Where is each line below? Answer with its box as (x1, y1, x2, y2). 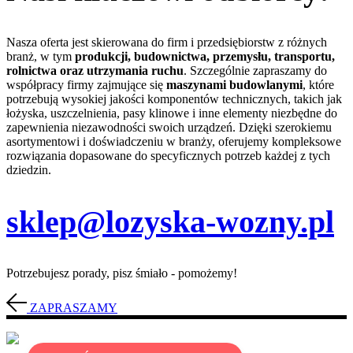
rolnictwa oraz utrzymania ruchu (6, 63, 184, 77)
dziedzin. (6, 162, 51, 176)
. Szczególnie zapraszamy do (184, 63, 327, 77)
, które (303, 77, 334, 91)
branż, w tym (6, 49, 75, 63)
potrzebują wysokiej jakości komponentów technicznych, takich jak (6, 91, 342, 106)
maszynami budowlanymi (166, 77, 303, 91)
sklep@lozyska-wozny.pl (6, 203, 334, 240)
